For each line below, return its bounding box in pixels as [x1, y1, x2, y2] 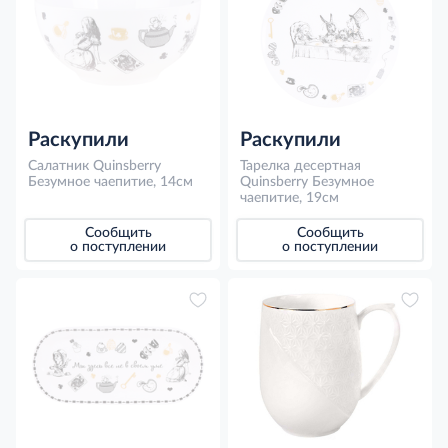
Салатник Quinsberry [28, 159, 161, 174]
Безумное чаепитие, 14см [28, 175, 193, 190]
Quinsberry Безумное [240, 175, 374, 190]
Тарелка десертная [240, 159, 361, 174]
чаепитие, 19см [240, 191, 339, 206]
